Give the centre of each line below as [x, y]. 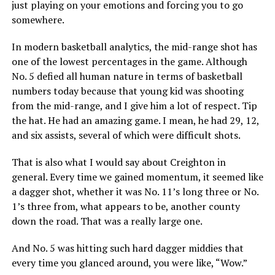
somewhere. [38, 20]
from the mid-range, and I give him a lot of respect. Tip [134, 106]
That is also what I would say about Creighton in [118, 162]
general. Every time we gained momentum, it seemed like [137, 177]
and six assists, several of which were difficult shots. [126, 135]
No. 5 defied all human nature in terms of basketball [127, 76]
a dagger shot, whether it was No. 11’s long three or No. [135, 192]
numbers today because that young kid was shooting [127, 91]
